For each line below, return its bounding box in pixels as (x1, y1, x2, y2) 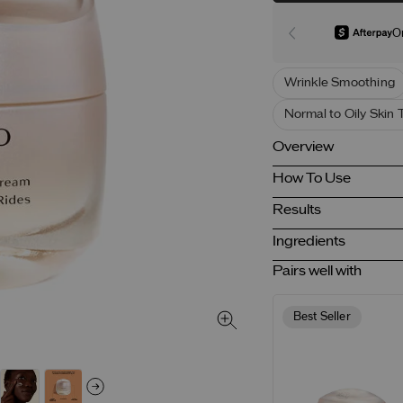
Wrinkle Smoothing (283, 76, 396, 90)
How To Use (272, 172, 351, 186)
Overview (272, 140, 334, 155)
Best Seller (292, 309, 351, 323)
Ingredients (272, 235, 345, 249)
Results (272, 203, 321, 218)
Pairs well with (272, 264, 362, 279)
